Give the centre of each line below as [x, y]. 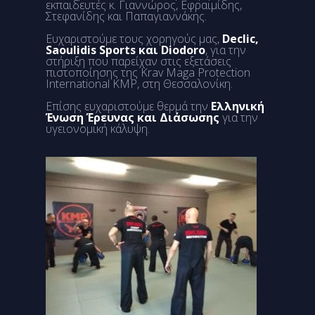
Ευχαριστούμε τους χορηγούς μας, [134, 39]
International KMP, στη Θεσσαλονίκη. [139, 84]
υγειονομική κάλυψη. [98, 129]
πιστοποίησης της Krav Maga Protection [148, 72]
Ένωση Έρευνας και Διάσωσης [133, 117]
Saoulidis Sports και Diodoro [126, 50]
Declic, [240, 39]
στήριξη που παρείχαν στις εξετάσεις [139, 61]
